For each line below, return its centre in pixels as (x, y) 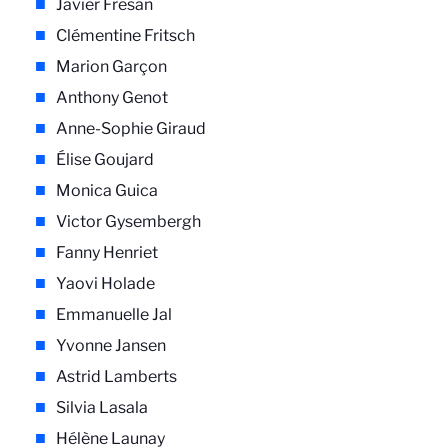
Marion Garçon (111, 67)
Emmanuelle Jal (114, 315)
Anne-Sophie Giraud (131, 129)
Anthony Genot (112, 98)
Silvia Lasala (102, 408)
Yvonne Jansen (111, 346)
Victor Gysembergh (128, 222)
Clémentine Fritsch (125, 36)
